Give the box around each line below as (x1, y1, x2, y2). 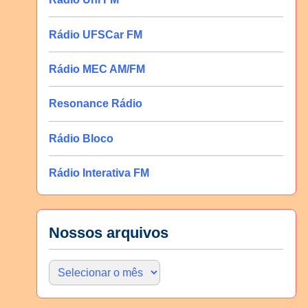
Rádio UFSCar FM (49, 28, 143, 41)
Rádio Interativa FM (49, 167, 150, 179)
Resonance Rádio (49, 98, 143, 110)
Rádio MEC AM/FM (49, 63, 146, 75)
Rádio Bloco (49, 132, 114, 144)
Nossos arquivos (49, 224, 169, 242)
